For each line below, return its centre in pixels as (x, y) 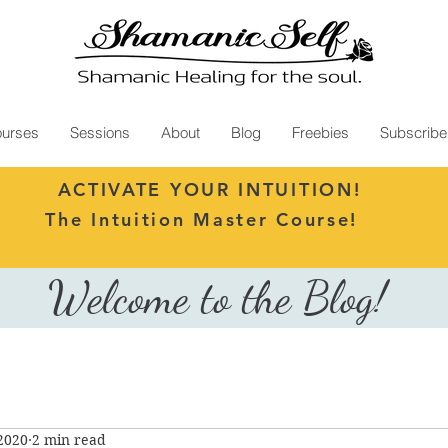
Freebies (320, 132)
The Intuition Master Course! (205, 219)
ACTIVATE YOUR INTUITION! (209, 189)
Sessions (100, 132)
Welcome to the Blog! (223, 297)
